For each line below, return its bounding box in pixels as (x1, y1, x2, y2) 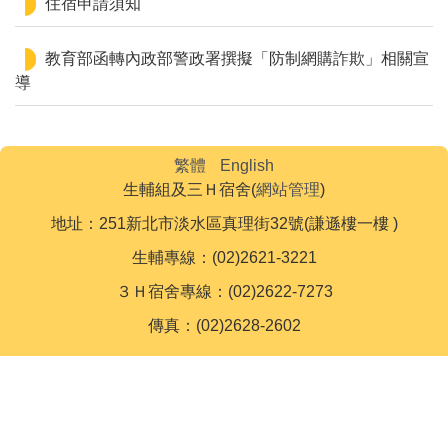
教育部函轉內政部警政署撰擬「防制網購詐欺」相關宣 (45, 49, 429, 67)
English (220, 156, 274, 174)
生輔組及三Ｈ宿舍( (123, 180, 256, 198)
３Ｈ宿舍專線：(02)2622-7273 (115, 282, 333, 300)
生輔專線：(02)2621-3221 (131, 248, 317, 266)
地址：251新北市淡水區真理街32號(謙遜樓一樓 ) (50, 214, 398, 232)
